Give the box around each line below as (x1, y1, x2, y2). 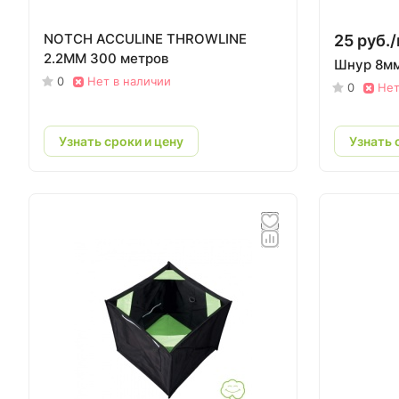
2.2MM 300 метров (44, 50, 168, 67)
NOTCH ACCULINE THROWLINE (44, 30, 247, 47)
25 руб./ (334, 31, 396, 50)
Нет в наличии (87, 74, 171, 88)
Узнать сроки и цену (59, 133, 183, 149)
